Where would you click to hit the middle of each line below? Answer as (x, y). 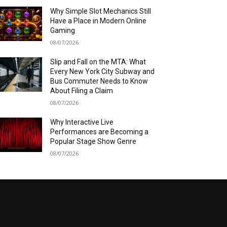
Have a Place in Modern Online (99, 21)
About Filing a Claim (82, 91)
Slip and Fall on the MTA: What (98, 62)
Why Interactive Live (82, 122)
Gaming (63, 31)
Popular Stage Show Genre (93, 142)
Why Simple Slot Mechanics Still (101, 11)
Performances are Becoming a (100, 132)
